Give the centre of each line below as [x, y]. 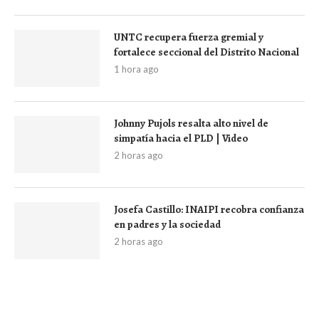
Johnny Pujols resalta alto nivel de [191, 123]
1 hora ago [136, 69]
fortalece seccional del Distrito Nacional [206, 52]
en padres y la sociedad [167, 224]
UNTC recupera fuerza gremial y [189, 37]
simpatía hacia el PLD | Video [181, 138]
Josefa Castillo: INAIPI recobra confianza [209, 209]
